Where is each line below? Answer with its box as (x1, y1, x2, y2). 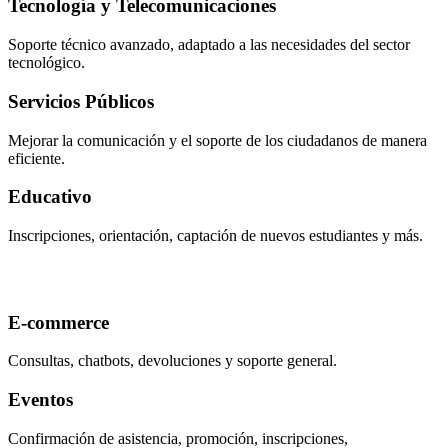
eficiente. (8, 149, 65, 167)
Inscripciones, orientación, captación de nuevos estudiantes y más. (8, 226, 423, 244)
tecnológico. (8, 54, 85, 72)
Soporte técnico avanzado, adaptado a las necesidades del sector (8, 36, 410, 54)
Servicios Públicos (8, 90, 154, 112)
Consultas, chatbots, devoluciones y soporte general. (8, 352, 337, 370)
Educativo (8, 186, 92, 208)
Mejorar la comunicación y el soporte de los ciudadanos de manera (8, 131, 427, 149)
